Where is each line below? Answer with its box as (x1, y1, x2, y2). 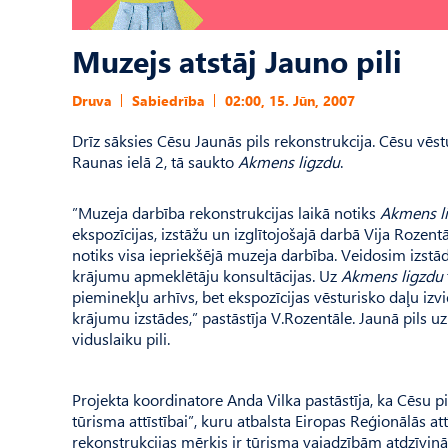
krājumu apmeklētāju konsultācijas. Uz (72, 265, 341, 286)
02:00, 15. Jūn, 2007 (225, 91, 355, 110)
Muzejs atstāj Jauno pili (72, 40, 402, 81)
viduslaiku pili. (72, 328, 170, 349)
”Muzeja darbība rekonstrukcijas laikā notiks (72, 202, 380, 223)
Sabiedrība (132, 91, 205, 110)
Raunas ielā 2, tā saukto (72, 151, 238, 172)
